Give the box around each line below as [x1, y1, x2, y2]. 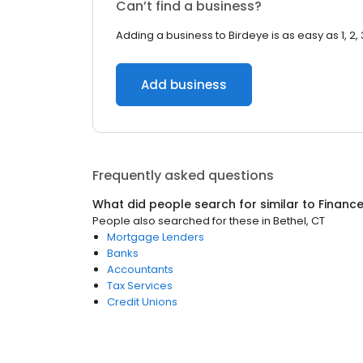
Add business [141, 76, 227, 93]
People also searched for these [92, 213, 259, 228]
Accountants [107, 262, 173, 277]
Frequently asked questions [92, 166, 274, 185]
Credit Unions [107, 294, 177, 310]
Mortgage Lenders [107, 229, 204, 245]
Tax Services [107, 278, 173, 293]
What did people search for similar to [92, 196, 318, 212]
